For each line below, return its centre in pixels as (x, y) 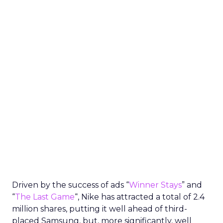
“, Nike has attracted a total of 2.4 (140, 197)
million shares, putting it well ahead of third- (100, 209)
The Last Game (45, 197)
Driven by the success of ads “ (70, 185)
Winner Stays (155, 185)
